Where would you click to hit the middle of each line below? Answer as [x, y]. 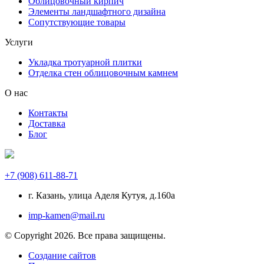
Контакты [48, 113]
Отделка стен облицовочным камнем [103, 72]
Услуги [19, 42]
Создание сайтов [62, 255]
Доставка [47, 123]
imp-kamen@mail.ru [67, 215]
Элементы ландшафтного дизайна [97, 11]
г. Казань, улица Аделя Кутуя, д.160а [102, 195]
